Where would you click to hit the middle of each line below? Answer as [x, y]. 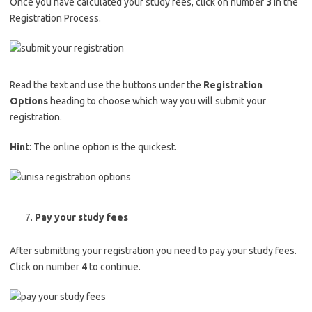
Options [29, 101]
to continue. [114, 267]
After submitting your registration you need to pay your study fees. [153, 251]
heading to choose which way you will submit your [157, 101]
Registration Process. [55, 18]
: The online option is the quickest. [103, 147]
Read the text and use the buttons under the [107, 85]
